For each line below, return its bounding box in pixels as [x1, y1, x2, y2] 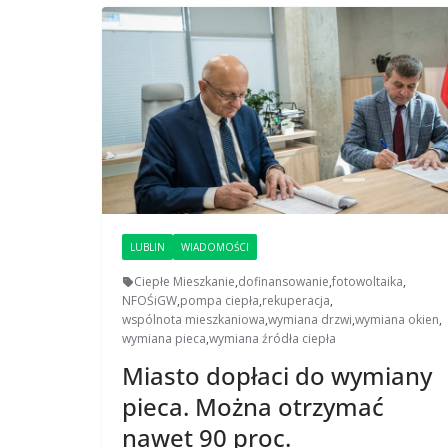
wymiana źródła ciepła [209, 330, 336, 348]
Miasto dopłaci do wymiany [122, 359, 432, 393]
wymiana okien [355, 311, 439, 329]
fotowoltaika [332, 273, 403, 291]
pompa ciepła [180, 292, 259, 310]
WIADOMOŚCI [181, 240, 249, 255]
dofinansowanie [238, 273, 329, 291]
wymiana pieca [122, 330, 206, 348]
